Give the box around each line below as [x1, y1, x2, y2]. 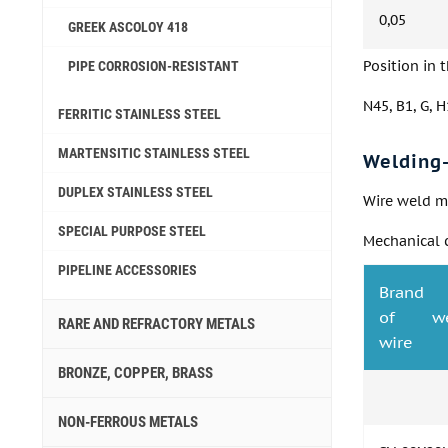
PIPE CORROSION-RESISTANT [68, 58, 239, 74]
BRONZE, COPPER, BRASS [58, 364, 213, 382]
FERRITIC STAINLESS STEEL [58, 106, 221, 122]
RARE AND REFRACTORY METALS [58, 315, 255, 333]
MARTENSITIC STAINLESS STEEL [58, 145, 250, 161]
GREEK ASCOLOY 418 [68, 19, 188, 35]
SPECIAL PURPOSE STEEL [58, 223, 206, 239]
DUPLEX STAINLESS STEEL [58, 184, 213, 200]
